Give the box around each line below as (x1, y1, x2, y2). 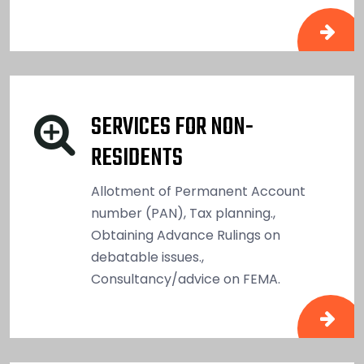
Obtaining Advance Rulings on (91, 225, 280, 245)
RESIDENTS (91, 139, 183, 177)
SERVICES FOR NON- (91, 108, 253, 146)
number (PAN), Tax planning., (91, 203, 275, 223)
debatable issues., (91, 247, 204, 266)
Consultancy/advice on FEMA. (91, 269, 280, 288)
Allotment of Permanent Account (91, 181, 305, 201)
